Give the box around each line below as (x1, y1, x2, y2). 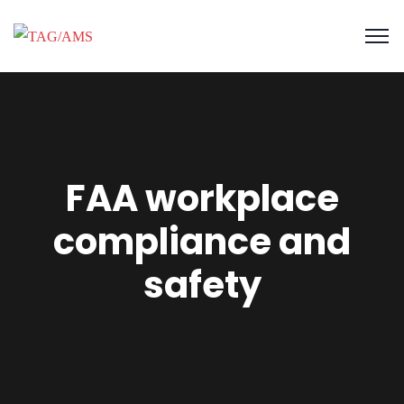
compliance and (53, 216, 351, 267)
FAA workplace (65, 173, 339, 224)
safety (142, 260, 262, 310)
